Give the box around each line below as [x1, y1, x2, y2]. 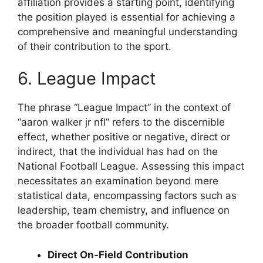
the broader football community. [18, 219, 169, 231]
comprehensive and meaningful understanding [18, 25, 237, 38]
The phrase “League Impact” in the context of [18, 102, 231, 114]
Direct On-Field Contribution [48, 248, 188, 261]
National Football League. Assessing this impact [18, 160, 244, 173]
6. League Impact [18, 68, 156, 89]
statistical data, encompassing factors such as [18, 190, 237, 202]
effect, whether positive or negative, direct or [18, 131, 230, 143]
